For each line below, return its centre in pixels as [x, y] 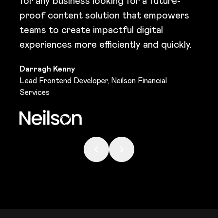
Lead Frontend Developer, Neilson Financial [93, 81]
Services [35, 92]
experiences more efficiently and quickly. [106, 45]
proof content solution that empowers [104, 15]
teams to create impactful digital [91, 30]
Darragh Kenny [47, 69]
